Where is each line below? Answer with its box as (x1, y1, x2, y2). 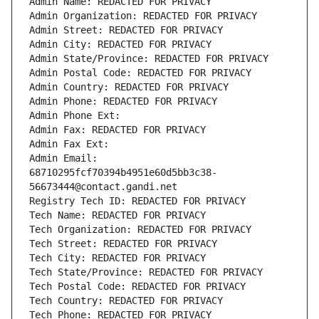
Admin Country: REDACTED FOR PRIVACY (29, 81, 229, 93)
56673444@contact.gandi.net (29, 181, 177, 193)
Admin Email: (29, 152, 98, 164)
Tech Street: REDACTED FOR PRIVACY (29, 238, 217, 250)
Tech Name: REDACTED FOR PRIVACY (29, 209, 206, 221)
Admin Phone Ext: (29, 110, 120, 122)
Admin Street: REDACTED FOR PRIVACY (29, 24, 223, 36)
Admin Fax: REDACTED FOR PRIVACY (29, 124, 206, 136)
